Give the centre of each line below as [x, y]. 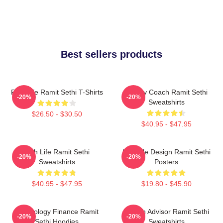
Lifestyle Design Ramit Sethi [166, 152]
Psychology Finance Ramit [57, 212]
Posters [166, 162]
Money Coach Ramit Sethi [166, 92]
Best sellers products [111, 54]
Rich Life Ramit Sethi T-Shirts [57, 92]
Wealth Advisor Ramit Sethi [166, 212]
